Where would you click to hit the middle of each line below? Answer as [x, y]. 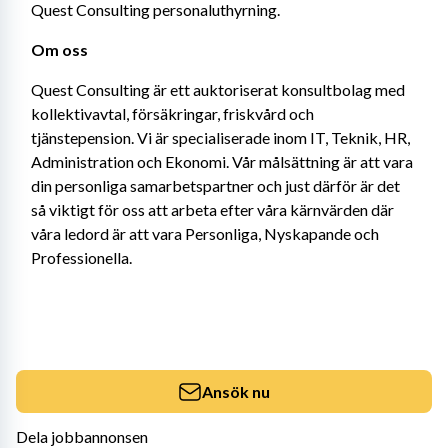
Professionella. [81, 257]
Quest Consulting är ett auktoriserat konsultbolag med [218, 89]
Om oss [59, 49]
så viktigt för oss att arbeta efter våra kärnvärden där [212, 209]
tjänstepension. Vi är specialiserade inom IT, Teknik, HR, [220, 137]
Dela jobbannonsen [82, 436]
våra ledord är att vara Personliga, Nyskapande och [205, 233]
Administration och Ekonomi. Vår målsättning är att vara [222, 161]
